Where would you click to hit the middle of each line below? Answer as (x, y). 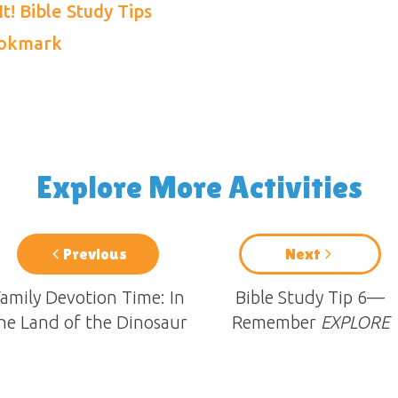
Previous (95, 254)
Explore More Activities (199, 187)
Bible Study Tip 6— (310, 297)
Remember (276, 322)
